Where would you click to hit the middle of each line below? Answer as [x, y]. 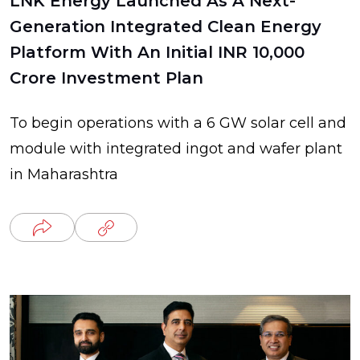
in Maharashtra [64, 174]
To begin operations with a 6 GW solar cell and [178, 123]
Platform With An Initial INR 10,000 [157, 52]
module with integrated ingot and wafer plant [176, 149]
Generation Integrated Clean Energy [166, 27]
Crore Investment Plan [106, 78]
